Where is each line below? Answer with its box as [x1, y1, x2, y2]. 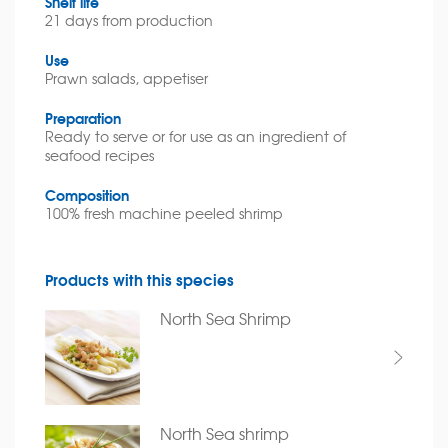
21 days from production [45, 10, 213, 30]
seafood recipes [45, 145, 154, 165]
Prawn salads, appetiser [45, 68, 208, 88]
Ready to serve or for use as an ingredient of [45, 126, 346, 146]
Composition [45, 184, 129, 205]
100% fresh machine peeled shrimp [45, 203, 283, 223]
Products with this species [45, 267, 234, 291]
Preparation [45, 107, 121, 128]
